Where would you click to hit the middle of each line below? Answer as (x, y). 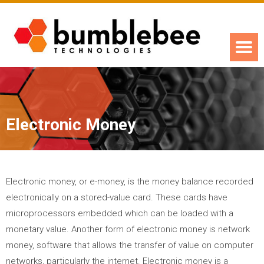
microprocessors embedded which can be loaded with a (120, 213)
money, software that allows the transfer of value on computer (130, 245)
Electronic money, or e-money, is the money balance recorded (130, 181)
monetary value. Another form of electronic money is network (128, 229)
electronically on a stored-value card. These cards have (117, 197)
